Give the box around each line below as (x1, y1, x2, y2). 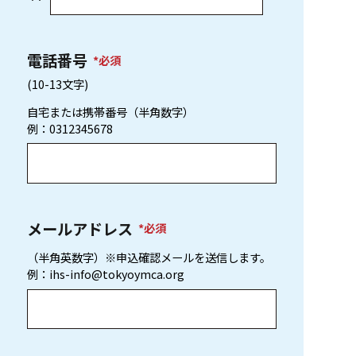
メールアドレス (27, 217, 133, 240)
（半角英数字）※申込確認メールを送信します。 (27, 249, 272, 266)
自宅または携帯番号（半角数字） (27, 103, 195, 120)
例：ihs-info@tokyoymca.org (27, 265, 185, 283)
